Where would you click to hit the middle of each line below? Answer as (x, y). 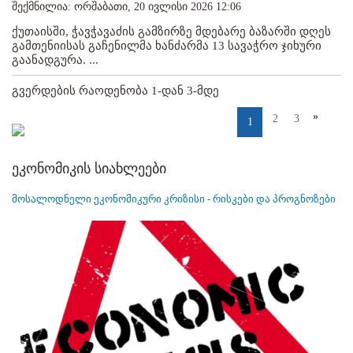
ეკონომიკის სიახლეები (89, 168)
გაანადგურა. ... (55, 59)
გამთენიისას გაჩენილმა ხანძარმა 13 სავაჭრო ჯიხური (167, 45)
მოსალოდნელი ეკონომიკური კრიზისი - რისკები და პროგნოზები (174, 199)
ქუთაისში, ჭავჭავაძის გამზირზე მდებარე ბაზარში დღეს (171, 31)
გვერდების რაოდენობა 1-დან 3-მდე (115, 90)
